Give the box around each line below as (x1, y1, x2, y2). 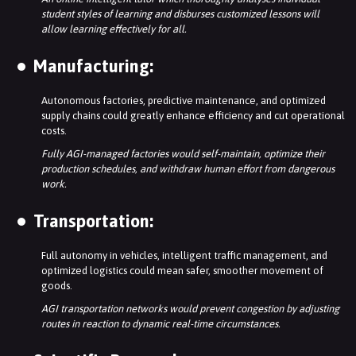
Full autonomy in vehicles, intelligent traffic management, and (41, 250, 327, 262)
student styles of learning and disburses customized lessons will (41, 8, 319, 21)
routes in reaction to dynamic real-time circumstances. (41, 318, 281, 331)
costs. (41, 125, 67, 137)
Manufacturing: (33, 56, 153, 77)
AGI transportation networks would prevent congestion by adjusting (41, 303, 339, 315)
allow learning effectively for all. (41, 23, 187, 36)
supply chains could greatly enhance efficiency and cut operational (41, 110, 345, 122)
